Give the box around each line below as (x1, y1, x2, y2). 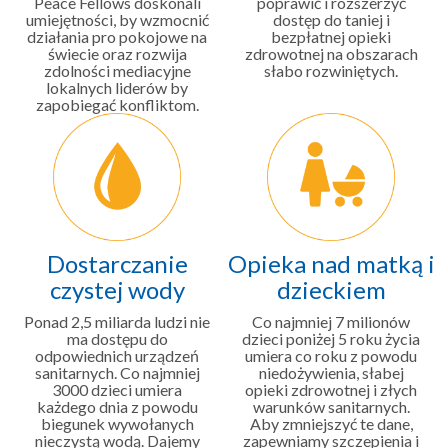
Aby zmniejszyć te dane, (249, 414, 413, 434)
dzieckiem (276, 275, 386, 305)
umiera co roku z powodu (245, 346, 417, 366)
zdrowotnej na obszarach (244, 43, 418, 63)
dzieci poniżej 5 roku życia (242, 329, 420, 349)
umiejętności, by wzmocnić (25, 9, 209, 29)
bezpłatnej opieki (271, 26, 391, 46)
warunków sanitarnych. (252, 397, 410, 417)
